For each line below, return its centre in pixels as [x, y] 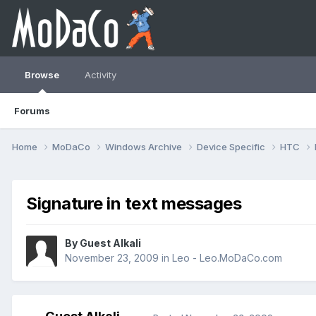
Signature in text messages [134, 203]
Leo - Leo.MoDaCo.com [227, 258]
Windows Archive [145, 146]
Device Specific [232, 146]
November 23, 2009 [112, 258]
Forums [32, 111]
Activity [101, 75]
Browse [42, 75]
